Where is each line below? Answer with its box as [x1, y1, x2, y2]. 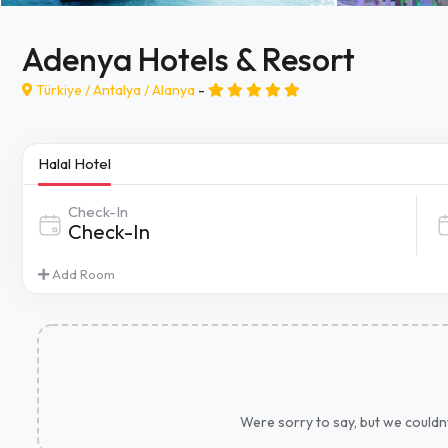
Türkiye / [36, 81, 93, 100]
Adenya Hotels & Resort [22, 39, 355, 80]
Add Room [49, 266, 115, 283]
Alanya [152, 81, 195, 100]
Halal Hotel [38, 154, 111, 174]
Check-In [68, 202, 128, 222]
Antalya [93, 81, 141, 100]
